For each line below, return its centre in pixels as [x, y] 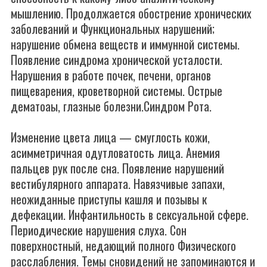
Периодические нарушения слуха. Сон [99, 230]
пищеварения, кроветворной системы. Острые [117, 91]
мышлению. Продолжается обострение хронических [131, 13]
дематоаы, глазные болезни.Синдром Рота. [111, 106]
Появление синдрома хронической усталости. [117, 60]
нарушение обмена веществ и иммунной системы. [125, 44]
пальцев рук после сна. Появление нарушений [117, 168]
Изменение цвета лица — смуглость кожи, [110, 137]
